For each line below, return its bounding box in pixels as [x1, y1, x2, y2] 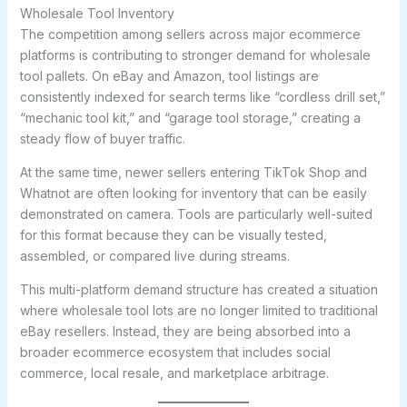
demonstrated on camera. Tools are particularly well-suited [19, 206, 372, 222]
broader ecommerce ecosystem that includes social [19, 344, 331, 360]
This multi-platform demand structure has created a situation [19, 282, 378, 297]
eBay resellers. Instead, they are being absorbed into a [19, 323, 351, 339]
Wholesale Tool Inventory [19, 5, 174, 21]
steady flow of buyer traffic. [19, 131, 185, 146]
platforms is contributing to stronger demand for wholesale [19, 47, 371, 63]
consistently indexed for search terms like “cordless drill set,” [19, 89, 385, 104]
